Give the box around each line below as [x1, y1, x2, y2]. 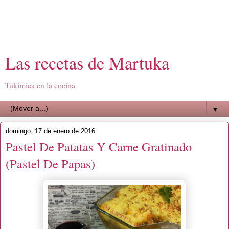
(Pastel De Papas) [6, 155, 95, 172]
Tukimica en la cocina [5, 80, 75, 90]
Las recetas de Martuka [5, 51, 169, 75]
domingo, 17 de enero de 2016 [6, 127, 95, 135]
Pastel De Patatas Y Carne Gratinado [6, 138, 192, 155]
